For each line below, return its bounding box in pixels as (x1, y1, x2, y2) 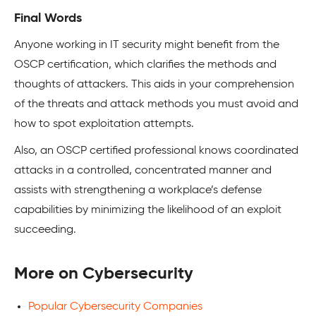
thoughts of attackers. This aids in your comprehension (14, 78, 294, 90)
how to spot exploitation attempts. (14, 118, 194, 130)
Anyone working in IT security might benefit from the (14, 39, 279, 51)
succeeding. (14, 224, 76, 236)
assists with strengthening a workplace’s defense (14, 184, 262, 196)
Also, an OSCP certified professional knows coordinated (14, 145, 298, 157)
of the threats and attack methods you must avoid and (14, 98, 298, 110)
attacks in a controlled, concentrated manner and (14, 164, 272, 176)
